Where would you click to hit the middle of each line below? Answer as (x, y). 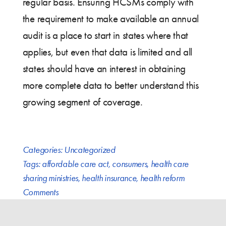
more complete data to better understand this (110, 86)
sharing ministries (50, 178)
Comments (40, 192)
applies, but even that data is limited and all (107, 52)
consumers (130, 164)
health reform (162, 178)
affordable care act (75, 164)
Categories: (43, 150)
